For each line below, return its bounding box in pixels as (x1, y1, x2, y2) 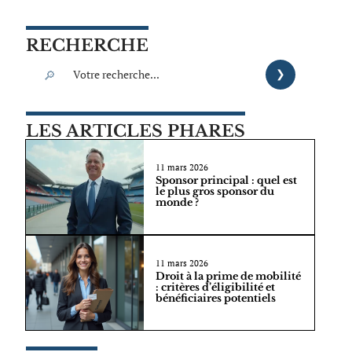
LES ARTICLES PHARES (25, 121, 245, 141)
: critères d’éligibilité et (155, 281, 275, 294)
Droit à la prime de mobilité (155, 270, 301, 283)
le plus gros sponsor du (155, 185, 274, 198)
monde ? (155, 196, 199, 209)
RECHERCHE (25, 35, 148, 56)
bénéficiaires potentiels (155, 292, 276, 305)
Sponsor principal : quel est (155, 174, 297, 187)
